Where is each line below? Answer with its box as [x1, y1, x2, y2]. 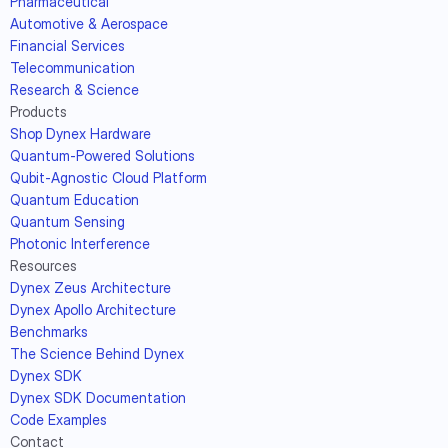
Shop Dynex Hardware [10, 125, 151, 142]
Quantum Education [10, 191, 139, 208]
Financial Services [10, 37, 125, 54]
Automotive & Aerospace [10, 15, 168, 32]
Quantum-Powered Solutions [10, 147, 195, 164]
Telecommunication [10, 59, 135, 76]
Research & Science [10, 81, 139, 98]
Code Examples [10, 411, 107, 428]
